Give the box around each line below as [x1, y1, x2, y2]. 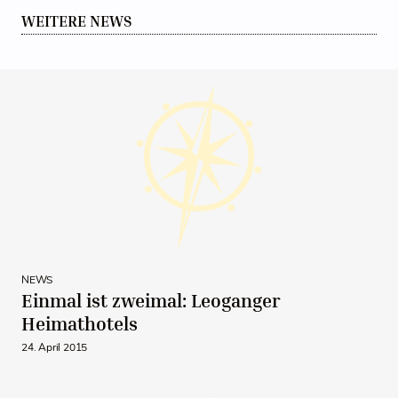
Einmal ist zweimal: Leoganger [21, 290, 281, 312]
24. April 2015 [21, 340, 87, 354]
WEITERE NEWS [21, 12, 132, 30]
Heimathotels [21, 313, 138, 335]
